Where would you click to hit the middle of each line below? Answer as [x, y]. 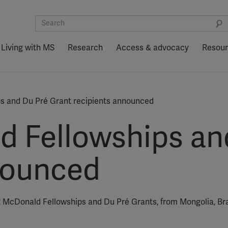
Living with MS [28, 48]
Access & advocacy [152, 48]
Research [85, 48]
